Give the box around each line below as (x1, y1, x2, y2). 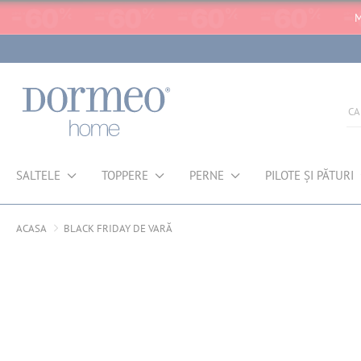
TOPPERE (101, 168, 148, 183)
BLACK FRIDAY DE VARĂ (64, 222, 172, 235)
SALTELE (16, 168, 60, 183)
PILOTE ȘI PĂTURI (264, 168, 354, 183)
